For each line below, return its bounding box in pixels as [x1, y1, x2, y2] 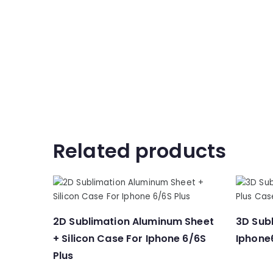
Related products [53, 137, 227, 165]
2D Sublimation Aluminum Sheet [53, 214, 214, 229]
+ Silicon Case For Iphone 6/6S [53, 232, 206, 246]
